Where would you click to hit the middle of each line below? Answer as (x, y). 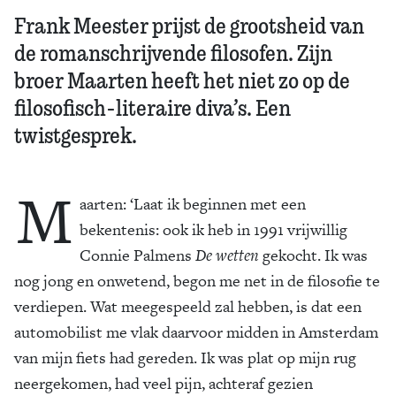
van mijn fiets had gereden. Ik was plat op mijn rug (185, 358)
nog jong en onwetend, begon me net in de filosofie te (197, 281)
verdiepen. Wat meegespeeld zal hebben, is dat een (188, 306)
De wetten (227, 255)
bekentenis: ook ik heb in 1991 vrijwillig (213, 229)
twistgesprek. (76, 134)
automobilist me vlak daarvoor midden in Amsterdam (196, 332)
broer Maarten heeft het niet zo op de (182, 80)
